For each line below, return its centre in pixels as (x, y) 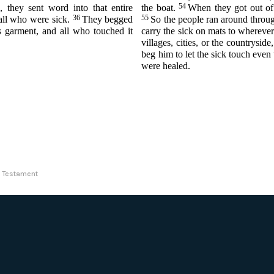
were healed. (166, 66)
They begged (107, 20)
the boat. (160, 8)
